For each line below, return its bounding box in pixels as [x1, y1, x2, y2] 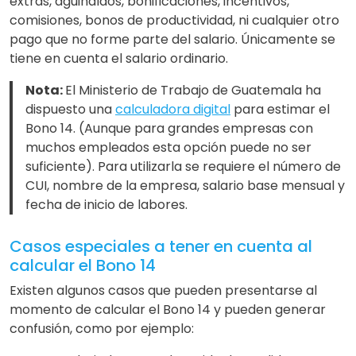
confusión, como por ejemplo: [10, 319, 194, 338]
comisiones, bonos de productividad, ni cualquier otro [10, 10, 339, 29]
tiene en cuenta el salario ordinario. [10, 48, 228, 68]
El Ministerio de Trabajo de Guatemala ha [65, 80, 321, 99]
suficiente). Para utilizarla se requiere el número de [25, 157, 341, 176]
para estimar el [230, 99, 330, 118]
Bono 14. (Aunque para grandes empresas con [25, 118, 313, 137]
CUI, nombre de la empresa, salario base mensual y [25, 176, 345, 195]
